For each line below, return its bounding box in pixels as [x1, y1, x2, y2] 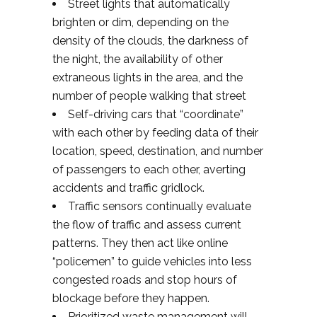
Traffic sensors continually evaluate [68, 199, 251, 213]
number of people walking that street [52, 88, 246, 103]
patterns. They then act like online [52, 236, 228, 250]
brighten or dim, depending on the [52, 15, 229, 29]
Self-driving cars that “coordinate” [68, 107, 243, 121]
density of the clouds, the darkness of [52, 33, 248, 47]
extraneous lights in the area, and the [52, 70, 243, 84]
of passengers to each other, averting [52, 162, 246, 176]
